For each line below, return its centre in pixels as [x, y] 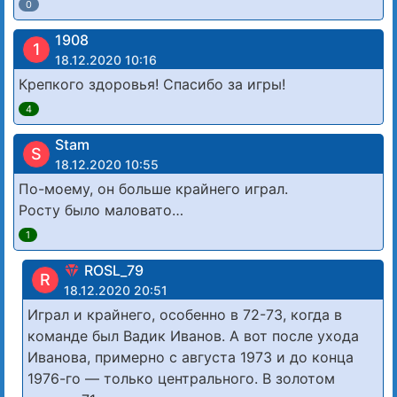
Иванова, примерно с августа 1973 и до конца [191, 358]
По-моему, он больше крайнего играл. [153, 189]
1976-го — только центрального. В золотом [181, 379]
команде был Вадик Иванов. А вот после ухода [193, 336]
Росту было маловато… [101, 210]
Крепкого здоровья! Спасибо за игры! [152, 85]
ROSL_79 [114, 271]
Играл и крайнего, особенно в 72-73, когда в [185, 315]
